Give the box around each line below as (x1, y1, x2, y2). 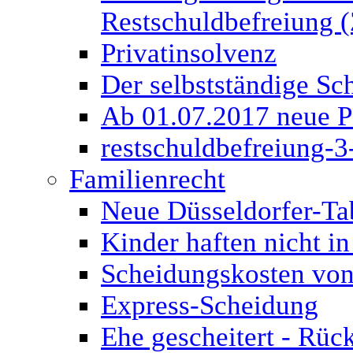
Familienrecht (69, 164, 225, 195)
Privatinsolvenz (101, 38, 277, 69)
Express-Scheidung (101, 290, 318, 321)
